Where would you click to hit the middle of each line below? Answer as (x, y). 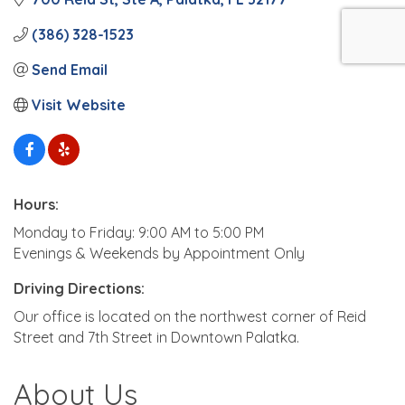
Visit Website (79, 104)
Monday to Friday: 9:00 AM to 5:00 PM (139, 232)
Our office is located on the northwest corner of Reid (190, 316)
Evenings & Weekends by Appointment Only (159, 253)
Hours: (36, 204)
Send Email (70, 69)
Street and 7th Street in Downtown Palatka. (156, 337)
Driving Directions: (79, 288)
